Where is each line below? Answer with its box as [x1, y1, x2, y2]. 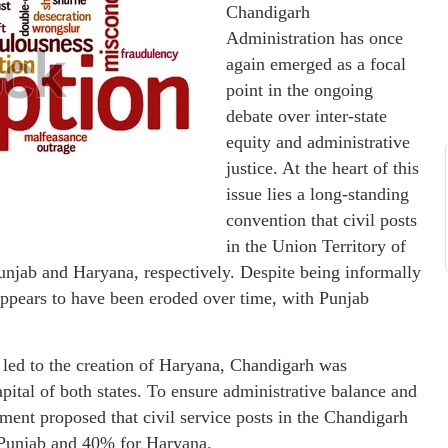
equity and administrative [226, 132, 410, 152]
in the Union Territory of [226, 236, 406, 256]
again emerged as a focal [226, 54, 406, 74]
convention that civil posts [226, 210, 417, 230]
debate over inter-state [226, 106, 387, 126]
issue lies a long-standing [226, 184, 409, 204]
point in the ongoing [226, 80, 373, 100]
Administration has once [226, 28, 403, 48]
